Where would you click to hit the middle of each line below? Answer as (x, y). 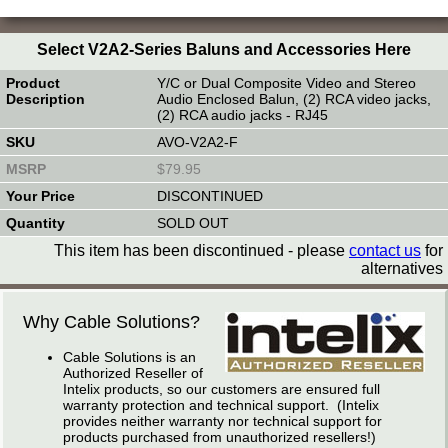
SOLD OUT (192, 223)
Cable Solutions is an (129, 357)
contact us (385, 251)
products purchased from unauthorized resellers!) (219, 437)
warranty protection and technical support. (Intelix (221, 405)
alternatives (402, 269)
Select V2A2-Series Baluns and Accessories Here (224, 50)
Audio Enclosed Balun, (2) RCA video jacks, (293, 99)
